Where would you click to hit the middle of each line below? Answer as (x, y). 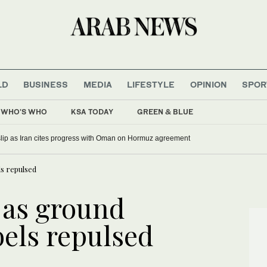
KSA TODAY (92, 111)
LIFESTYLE (151, 84)
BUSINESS (46, 84)
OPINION (208, 84)
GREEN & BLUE (165, 111)
